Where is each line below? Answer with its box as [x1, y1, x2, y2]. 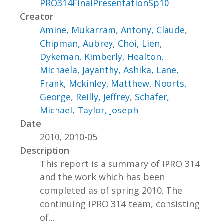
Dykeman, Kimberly [40, 50, 123, 62]
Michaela [40, 63, 78, 76]
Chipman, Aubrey [40, 37, 113, 49]
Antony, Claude [121, 23, 185, 36]
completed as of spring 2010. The [40, 184, 183, 196]
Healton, [127, 50, 164, 62]
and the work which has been [40, 170, 165, 183]
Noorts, [154, 77, 187, 89]
